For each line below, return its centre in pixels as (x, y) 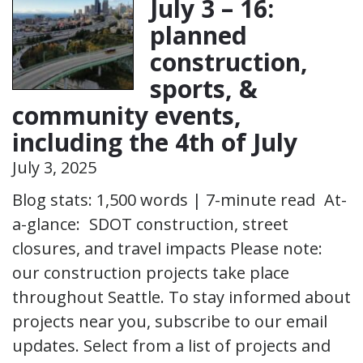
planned (199, 35)
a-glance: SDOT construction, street (150, 224)
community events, (127, 115)
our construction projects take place (151, 272)
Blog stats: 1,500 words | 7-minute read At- (179, 199)
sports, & (204, 88)
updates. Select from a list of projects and (171, 345)
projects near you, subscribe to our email (170, 321)
